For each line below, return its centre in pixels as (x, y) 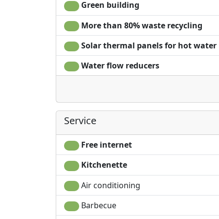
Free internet (105, 145)
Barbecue (98, 205)
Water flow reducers (119, 65)
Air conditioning (109, 185)
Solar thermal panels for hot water (148, 45)
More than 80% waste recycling (141, 25)
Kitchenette (103, 165)
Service (80, 121)
